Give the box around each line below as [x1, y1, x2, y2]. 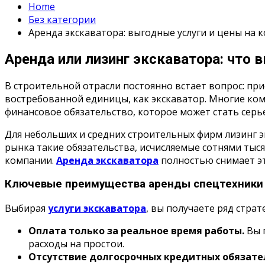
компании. [5, 153, 56, 167]
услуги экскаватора [48, 202, 146, 215]
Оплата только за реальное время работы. [28, 224, 244, 238]
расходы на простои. [28, 237, 124, 251]
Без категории [28, 12, 96, 26]
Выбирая [5, 202, 48, 215]
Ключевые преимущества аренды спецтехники [5, 177, 263, 191]
